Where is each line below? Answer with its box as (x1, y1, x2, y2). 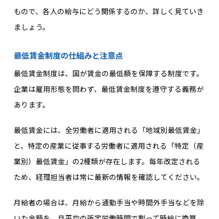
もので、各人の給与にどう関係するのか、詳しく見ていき (13, 6, 204, 17)
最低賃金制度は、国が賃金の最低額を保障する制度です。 (13, 67, 204, 78)
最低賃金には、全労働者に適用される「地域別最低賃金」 (13, 125, 204, 135)
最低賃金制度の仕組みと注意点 (13, 49, 123, 61)
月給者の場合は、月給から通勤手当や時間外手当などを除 (13, 197, 204, 208)
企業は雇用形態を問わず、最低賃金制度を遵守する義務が (13, 83, 204, 94)
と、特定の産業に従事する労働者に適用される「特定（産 (13, 140, 204, 151)
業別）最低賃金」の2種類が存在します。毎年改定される (13, 156, 200, 167)
